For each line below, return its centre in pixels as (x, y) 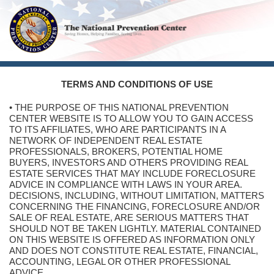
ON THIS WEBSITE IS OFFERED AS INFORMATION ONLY (132, 239)
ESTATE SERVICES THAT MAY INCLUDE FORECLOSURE (132, 173)
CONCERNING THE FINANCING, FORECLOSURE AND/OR (135, 206)
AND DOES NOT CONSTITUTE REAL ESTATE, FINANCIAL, (134, 250)
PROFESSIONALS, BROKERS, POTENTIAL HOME (116, 151)
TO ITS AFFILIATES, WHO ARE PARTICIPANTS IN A (117, 129)
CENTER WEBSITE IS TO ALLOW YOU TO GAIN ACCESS (131, 118)
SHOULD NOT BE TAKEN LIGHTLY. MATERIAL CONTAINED (135, 228)
